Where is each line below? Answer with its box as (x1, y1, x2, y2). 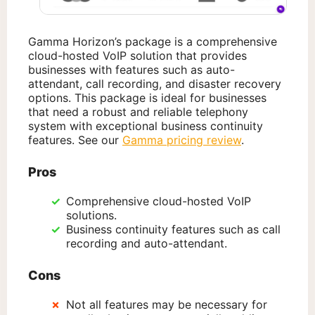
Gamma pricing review (122, 133, 241, 148)
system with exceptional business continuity (28, 119, 263, 134)
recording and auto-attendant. (66, 236, 227, 251)
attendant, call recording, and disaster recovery (28, 77, 281, 91)
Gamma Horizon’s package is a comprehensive (28, 34, 277, 49)
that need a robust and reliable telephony (28, 105, 248, 120)
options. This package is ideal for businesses (28, 91, 266, 105)
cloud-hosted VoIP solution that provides (28, 49, 247, 63)
